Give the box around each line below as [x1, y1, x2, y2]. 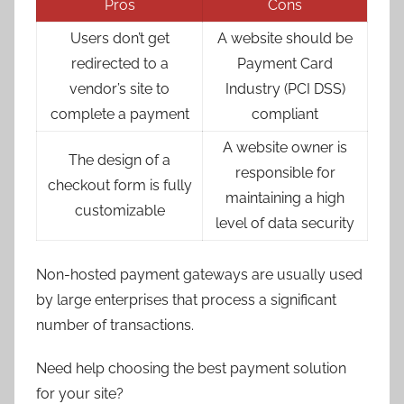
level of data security [216, 214, 354, 232]
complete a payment [50, 105, 189, 123]
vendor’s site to [69, 79, 170, 97]
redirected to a [70, 54, 169, 72]
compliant [252, 105, 318, 123]
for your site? [36, 384, 124, 402]
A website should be [217, 29, 353, 47]
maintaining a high [225, 188, 344, 207]
